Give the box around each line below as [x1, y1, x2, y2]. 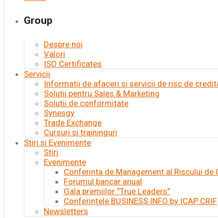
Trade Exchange [44, 118, 102, 127]
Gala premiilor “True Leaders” [64, 186, 170, 196]
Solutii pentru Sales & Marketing [44, 89, 160, 98]
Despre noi [44, 39, 83, 49]
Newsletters [44, 206, 88, 216]
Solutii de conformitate [44, 98, 128, 108]
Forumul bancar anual [64, 177, 142, 186]
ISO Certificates [44, 59, 102, 69]
